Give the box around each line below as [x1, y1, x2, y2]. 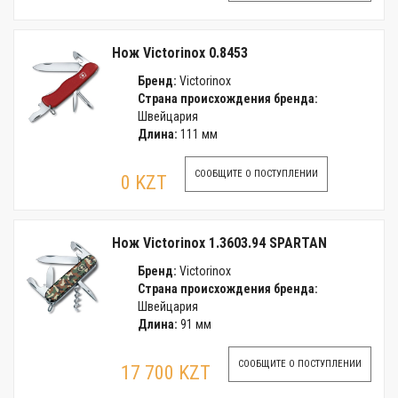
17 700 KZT [121, 362, 211, 384]
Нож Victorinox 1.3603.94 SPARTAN [112, 235, 327, 251]
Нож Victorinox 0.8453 [112, 44, 248, 61]
